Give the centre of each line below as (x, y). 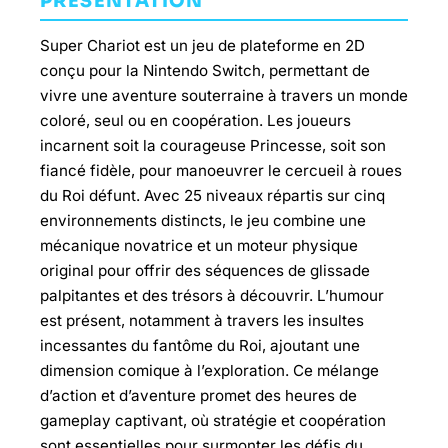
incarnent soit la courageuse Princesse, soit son (213, 145)
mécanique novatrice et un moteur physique (199, 245)
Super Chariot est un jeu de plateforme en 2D (202, 45)
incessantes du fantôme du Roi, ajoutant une (200, 345)
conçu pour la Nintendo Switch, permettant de (205, 70)
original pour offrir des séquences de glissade (205, 270)
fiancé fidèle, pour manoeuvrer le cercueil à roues (221, 170)
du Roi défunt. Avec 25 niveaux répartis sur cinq (212, 195)
